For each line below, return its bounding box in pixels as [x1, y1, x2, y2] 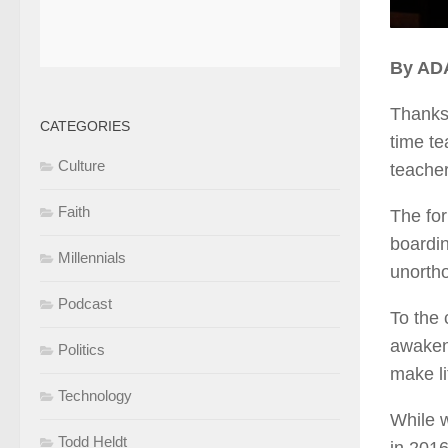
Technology [58, 387, 132, 405]
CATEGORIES [40, 118, 130, 135]
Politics [58, 341, 105, 359]
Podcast [58, 295, 112, 313]
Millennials [58, 249, 126, 267]
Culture [58, 157, 105, 175]
